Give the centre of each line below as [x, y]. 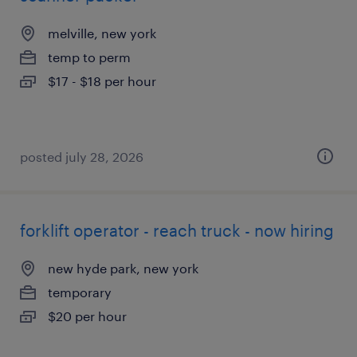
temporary [80, 292]
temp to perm [89, 57]
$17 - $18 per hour [102, 81]
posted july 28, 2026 [82, 157]
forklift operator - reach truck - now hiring [177, 230]
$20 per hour [87, 316]
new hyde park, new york [123, 268]
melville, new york [102, 33]
